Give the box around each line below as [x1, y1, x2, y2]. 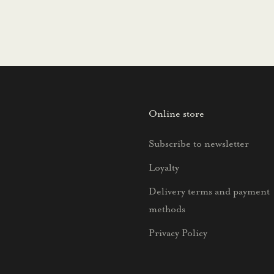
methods [149, 202, 185, 215]
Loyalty [149, 161, 179, 174]
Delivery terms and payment [149, 185, 270, 198]
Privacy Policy [149, 226, 207, 239]
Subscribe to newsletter [149, 137, 249, 150]
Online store [149, 107, 204, 120]
